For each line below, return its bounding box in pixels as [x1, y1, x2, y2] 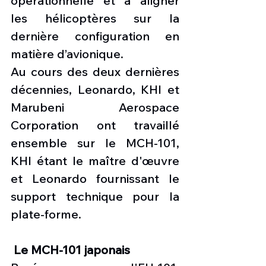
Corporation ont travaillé [11, 118, 179, 133]
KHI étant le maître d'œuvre [11, 153, 179, 169]
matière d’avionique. [11, 46, 123, 62]
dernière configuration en [11, 28, 179, 44]
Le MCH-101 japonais [14, 242, 130, 258]
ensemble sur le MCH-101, [11, 135, 179, 151]
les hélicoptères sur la [11, 11, 179, 26]
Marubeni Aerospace [11, 100, 179, 115]
